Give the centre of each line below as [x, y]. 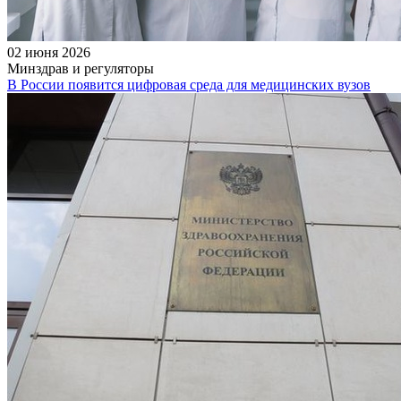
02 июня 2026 [49, 52]
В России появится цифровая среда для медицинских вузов [189, 84]
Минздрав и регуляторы [81, 68]
